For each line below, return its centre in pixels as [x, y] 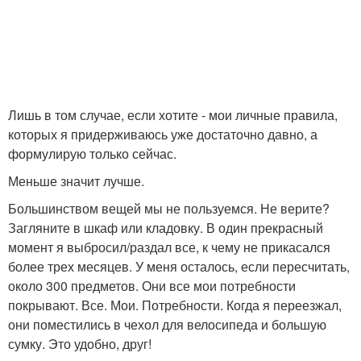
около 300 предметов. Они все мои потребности [152, 286]
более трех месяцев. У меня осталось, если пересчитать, [179, 267]
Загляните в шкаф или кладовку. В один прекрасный [166, 228]
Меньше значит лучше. [76, 181]
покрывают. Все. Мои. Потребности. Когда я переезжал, [175, 305]
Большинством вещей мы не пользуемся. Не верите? [169, 209]
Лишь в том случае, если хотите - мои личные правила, [173, 115]
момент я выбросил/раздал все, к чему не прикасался [169, 247]
